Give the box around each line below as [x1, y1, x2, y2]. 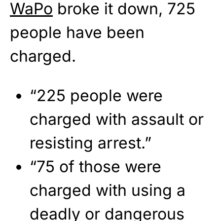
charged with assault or [30, 110, 204, 129]
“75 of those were [30, 157, 161, 177]
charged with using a [30, 181, 185, 200]
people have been [10, 23, 145, 42]
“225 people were [30, 86, 163, 106]
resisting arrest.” [30, 133, 151, 153]
